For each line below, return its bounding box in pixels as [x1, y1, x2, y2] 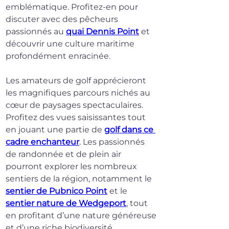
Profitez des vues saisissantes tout [6, 112, 148, 123]
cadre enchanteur [6, 137, 79, 147]
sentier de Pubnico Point [6, 186, 107, 196]
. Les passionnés [79, 137, 147, 147]
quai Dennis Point [66, 27, 139, 37]
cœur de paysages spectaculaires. [6, 100, 145, 110]
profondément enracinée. [6, 51, 110, 61]
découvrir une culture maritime [6, 39, 136, 49]
